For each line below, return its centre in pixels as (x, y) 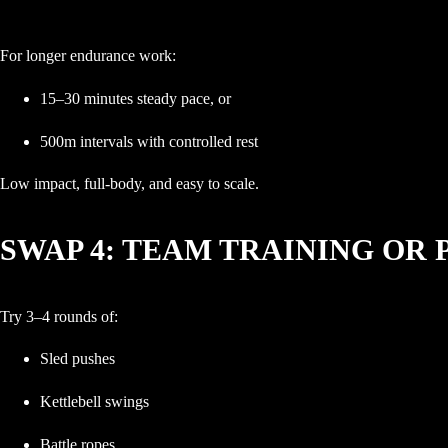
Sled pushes (77, 359)
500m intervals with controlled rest (149, 141)
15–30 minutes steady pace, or (135, 98)
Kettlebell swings (94, 402)
